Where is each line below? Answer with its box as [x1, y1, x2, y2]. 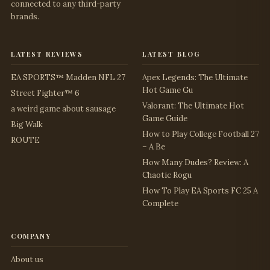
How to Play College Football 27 [142, 129, 259, 139]
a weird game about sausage [11, 104, 116, 114]
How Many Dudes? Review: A [142, 157, 248, 168]
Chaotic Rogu [142, 170, 192, 180]
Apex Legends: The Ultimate [142, 72, 248, 83]
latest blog [142, 46, 200, 59]
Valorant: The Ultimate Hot [142, 101, 244, 111]
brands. [11, 11, 39, 22]
